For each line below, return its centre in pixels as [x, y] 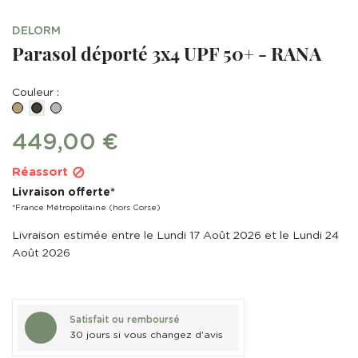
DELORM [36, 31]
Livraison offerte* [64, 192]
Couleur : [36, 92]
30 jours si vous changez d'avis [146, 334]
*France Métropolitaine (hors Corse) [86, 207]
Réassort [42, 172]
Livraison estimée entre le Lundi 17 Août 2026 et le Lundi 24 [175, 235]
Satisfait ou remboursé [125, 319]
